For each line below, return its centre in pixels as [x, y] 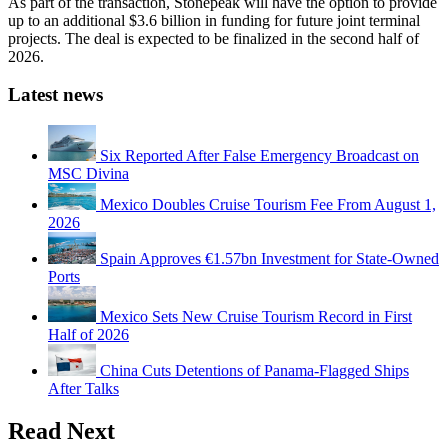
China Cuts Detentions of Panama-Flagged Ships [254, 371]
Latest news [55, 95]
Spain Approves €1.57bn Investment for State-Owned [269, 259]
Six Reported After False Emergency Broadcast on [259, 156]
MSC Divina [88, 174]
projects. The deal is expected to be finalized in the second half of [213, 38]
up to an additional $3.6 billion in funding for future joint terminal [214, 20]
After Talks [83, 389]
